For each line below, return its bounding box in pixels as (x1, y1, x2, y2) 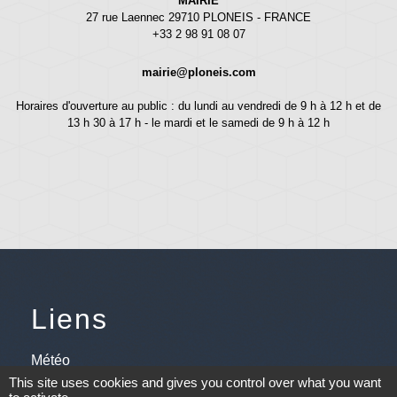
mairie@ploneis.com (141, 65, 256, 79)
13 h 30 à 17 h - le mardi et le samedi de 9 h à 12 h (67, 115, 330, 129)
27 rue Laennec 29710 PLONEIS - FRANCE (86, 10, 311, 24)
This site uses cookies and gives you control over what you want (9, 375, 381, 390)
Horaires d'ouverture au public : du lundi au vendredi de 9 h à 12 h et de (16, 98, 381, 113)
